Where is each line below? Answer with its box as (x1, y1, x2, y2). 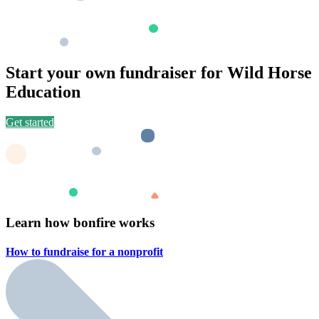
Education (6, 83, 80, 102)
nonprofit (117, 246, 163, 258)
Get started (6, 116, 54, 129)
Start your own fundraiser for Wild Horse (6, 63, 312, 83)
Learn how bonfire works (6, 214, 155, 230)
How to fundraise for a (6, 246, 117, 258)
